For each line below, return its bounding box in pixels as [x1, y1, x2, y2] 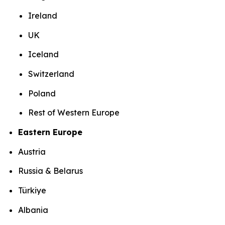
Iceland [28, 49, 61, 60]
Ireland [28, 11, 59, 21]
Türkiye [18, 185, 48, 195]
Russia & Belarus [18, 166, 85, 176]
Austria [18, 146, 48, 157]
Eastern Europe [18, 127, 85, 137]
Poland [28, 88, 58, 98]
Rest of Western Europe [28, 107, 122, 118]
